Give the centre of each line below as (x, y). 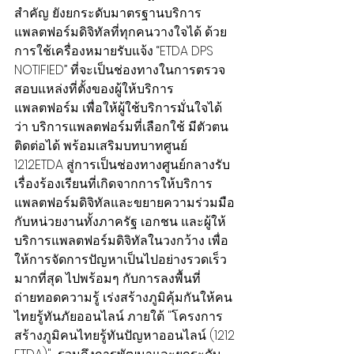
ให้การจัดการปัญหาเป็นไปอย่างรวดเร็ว (121, 260)
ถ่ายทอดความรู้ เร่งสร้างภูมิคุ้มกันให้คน (123, 298)
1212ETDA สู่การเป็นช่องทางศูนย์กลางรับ (122, 165)
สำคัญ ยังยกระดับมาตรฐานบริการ (108, 13)
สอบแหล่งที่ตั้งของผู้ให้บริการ (94, 89)
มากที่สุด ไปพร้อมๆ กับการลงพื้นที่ (107, 279)
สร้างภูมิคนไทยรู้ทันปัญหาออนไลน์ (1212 (126, 335)
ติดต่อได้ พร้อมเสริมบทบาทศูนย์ (102, 146)
